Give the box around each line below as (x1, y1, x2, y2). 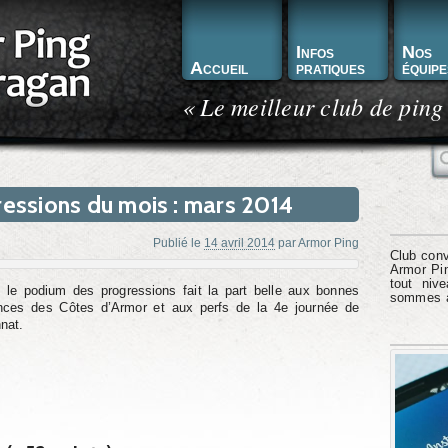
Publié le (153, 235, 201, 249)
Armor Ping (298, 235, 359, 249)
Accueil (190, 58, 248, 78)
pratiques (296, 58, 365, 78)
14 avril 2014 (204, 235, 275, 249)
